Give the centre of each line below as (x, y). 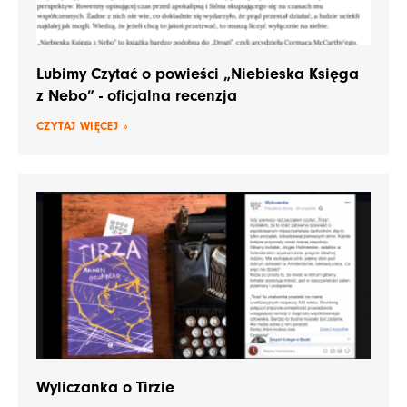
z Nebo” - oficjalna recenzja (137, 95)
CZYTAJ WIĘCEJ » (82, 125)
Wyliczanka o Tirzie (105, 387)
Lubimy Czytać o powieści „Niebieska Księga (198, 74)
